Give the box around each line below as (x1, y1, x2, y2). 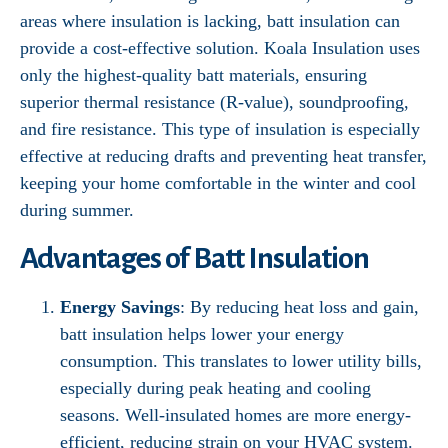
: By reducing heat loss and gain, (180, 297, 419, 317)
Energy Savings (60, 297, 180, 317)
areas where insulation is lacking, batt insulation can (20, 11, 400, 31)
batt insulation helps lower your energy (60, 324, 344, 344)
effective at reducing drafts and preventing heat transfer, (20, 146, 427, 166)
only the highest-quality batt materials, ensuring (20, 65, 367, 85)
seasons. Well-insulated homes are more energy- (60, 405, 411, 425)
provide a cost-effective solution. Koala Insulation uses (20, 38, 420, 58)
